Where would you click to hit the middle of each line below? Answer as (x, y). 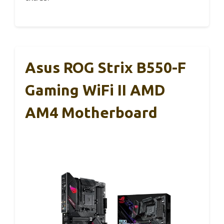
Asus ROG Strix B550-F (105, 67)
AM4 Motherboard (91, 112)
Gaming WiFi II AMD (95, 90)
